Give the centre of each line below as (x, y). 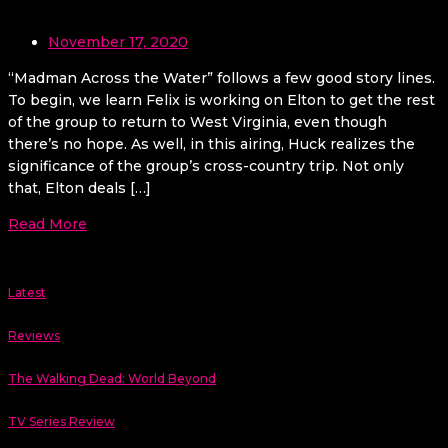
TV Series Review (61, 421)
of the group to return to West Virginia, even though (197, 121)
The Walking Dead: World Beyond (112, 378)
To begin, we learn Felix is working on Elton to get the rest (221, 99)
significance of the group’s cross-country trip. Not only (206, 165)
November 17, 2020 (118, 41)
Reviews (34, 335)
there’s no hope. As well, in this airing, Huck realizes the (211, 143)
